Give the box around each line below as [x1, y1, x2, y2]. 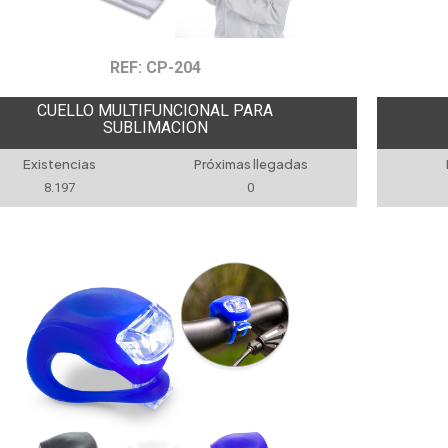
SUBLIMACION [102, 118, 208, 137]
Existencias [23, 156, 97, 172]
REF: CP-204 [109, 58, 201, 77]
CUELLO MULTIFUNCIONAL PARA [37, 101, 274, 120]
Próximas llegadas [193, 156, 308, 172]
